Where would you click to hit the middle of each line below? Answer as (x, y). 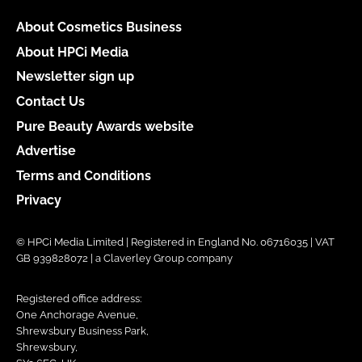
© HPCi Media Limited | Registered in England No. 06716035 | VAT (175, 242)
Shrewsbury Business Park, (82, 331)
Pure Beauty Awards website (105, 126)
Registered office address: (79, 299)
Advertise (46, 151)
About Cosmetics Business (99, 27)
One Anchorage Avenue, (77, 315)
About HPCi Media (72, 52)
